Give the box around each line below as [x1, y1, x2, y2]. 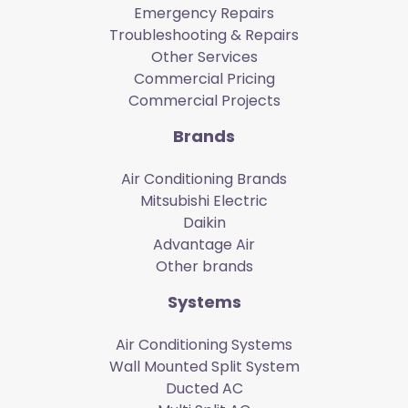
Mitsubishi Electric [140, 190, 268, 212]
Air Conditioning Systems [116, 334, 292, 356]
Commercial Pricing [133, 68, 275, 90]
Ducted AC [165, 378, 243, 400]
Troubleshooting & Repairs [109, 25, 299, 46]
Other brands [155, 256, 253, 278]
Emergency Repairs [134, 3, 274, 25]
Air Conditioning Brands [121, 168, 287, 190]
